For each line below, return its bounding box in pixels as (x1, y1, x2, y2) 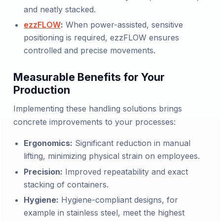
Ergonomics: (24, 138, 73, 148)
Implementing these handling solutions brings (13, 104, 182, 114)
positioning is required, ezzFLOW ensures (24, 33, 180, 43)
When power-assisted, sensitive (63, 20, 184, 30)
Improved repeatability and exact (63, 166, 188, 177)
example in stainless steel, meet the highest (24, 208, 185, 218)
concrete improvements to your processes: (13, 117, 176, 127)
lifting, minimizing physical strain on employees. (24, 151, 200, 161)
